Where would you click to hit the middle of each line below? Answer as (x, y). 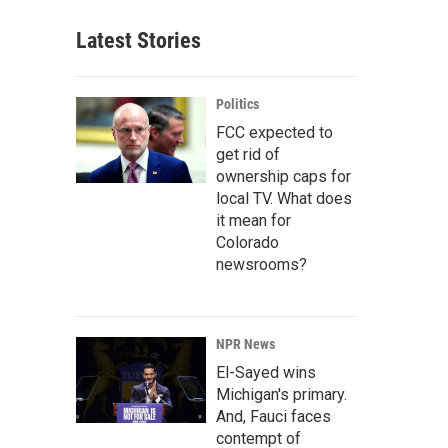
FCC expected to (274, 132)
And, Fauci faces (273, 416)
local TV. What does (284, 198)
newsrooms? (261, 264)
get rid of (248, 154)
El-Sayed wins (266, 372)
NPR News (245, 344)
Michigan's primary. (281, 394)
